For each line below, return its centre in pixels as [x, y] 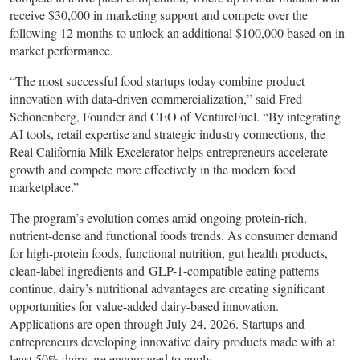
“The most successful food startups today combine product [157, 81]
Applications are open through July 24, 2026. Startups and [157, 324]
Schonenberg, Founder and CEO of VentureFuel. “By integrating [175, 117]
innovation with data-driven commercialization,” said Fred [156, 99]
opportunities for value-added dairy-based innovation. [144, 306]
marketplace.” [44, 187]
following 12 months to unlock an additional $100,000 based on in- [179, 33]
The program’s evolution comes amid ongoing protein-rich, [158, 218]
